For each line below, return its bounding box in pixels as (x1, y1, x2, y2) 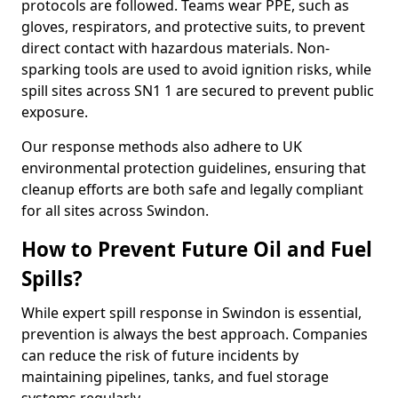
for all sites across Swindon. (21, 201, 209, 220)
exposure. (21, 102, 88, 122)
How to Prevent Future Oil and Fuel (21, 235, 372, 263)
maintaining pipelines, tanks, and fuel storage (21, 367, 329, 386)
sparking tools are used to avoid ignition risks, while (21, 60, 371, 79)
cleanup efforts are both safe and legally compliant (21, 179, 363, 199)
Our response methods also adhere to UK (21, 137, 302, 156)
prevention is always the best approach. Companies (21, 324, 368, 344)
